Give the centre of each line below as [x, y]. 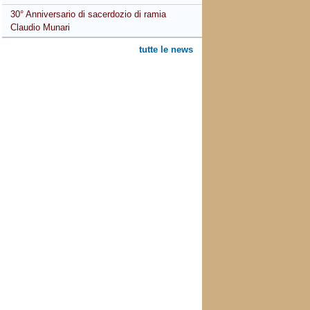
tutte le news [166, 50]
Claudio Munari [40, 27]
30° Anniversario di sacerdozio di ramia [89, 14]
